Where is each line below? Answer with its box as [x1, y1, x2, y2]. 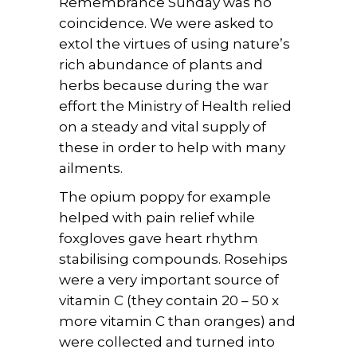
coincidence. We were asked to [59, 15, 273, 31]
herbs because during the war [59, 77, 269, 93]
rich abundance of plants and [59, 57, 263, 73]
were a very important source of [59, 272, 279, 288]
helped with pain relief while [59, 210, 255, 226]
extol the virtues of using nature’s [59, 36, 290, 52]
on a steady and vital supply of [59, 119, 266, 135]
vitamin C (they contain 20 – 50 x [59, 292, 279, 308]
